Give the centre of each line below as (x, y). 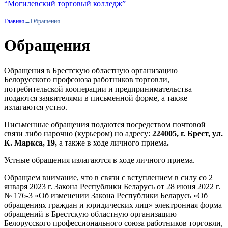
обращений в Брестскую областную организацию (90, 214)
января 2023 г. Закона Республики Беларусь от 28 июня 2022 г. (112, 186)
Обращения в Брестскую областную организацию (91, 70)
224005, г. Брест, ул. (188, 133)
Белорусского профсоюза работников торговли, (87, 79)
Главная (14, 21)
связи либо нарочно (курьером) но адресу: (78, 133)
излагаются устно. (36, 107)
